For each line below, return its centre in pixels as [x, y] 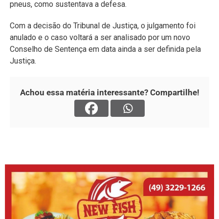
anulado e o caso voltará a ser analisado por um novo [100, 37]
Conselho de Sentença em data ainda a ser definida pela [105, 49]
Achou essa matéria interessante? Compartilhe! [109, 92]
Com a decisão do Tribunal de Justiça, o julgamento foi [103, 25]
